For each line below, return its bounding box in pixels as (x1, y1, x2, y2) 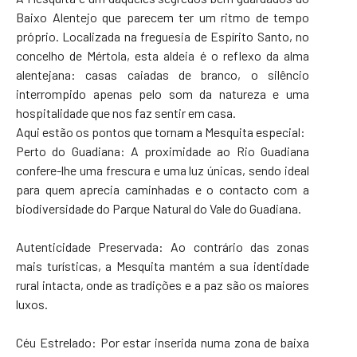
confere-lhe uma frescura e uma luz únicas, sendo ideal (16, 163, 309, 178)
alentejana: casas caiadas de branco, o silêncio (16, 67, 309, 83)
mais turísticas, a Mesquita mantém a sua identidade (16, 258, 309, 274)
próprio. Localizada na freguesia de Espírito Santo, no (16, 29, 309, 45)
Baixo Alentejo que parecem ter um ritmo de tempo (16, 10, 309, 25)
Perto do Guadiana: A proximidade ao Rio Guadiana (16, 143, 309, 159)
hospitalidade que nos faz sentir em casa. (16, 105, 236, 121)
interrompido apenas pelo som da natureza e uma (16, 86, 309, 102)
